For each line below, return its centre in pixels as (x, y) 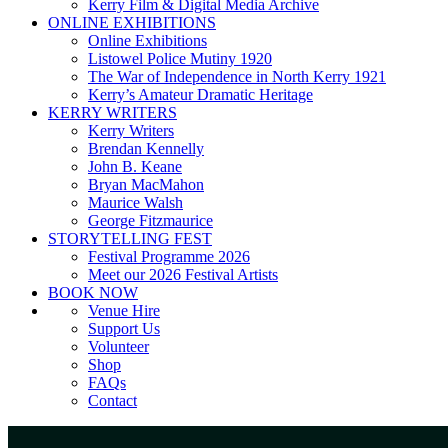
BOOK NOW (93, 292)
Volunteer (118, 346)
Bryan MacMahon (146, 184)
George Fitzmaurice (150, 220)
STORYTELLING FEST (130, 238)
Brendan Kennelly (146, 148)
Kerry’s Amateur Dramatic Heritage (200, 94)
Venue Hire (124, 310)
